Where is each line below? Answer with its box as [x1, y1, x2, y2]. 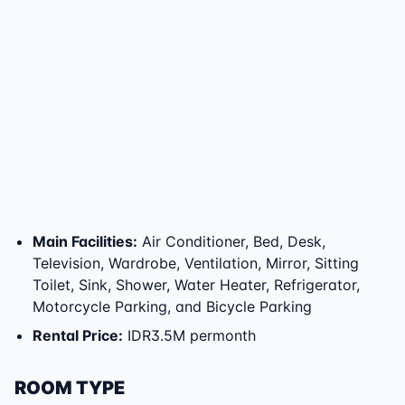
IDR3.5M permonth [123, 326, 256, 344]
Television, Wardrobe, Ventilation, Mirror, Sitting [33, 254, 359, 272]
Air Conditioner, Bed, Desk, [142, 232, 325, 250]
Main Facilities [33, 232, 133, 250]
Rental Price [33, 326, 118, 344]
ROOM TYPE [14, 377, 125, 399]
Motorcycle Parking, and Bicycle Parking [33, 297, 312, 316]
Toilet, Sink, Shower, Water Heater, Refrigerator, [33, 276, 360, 294]
